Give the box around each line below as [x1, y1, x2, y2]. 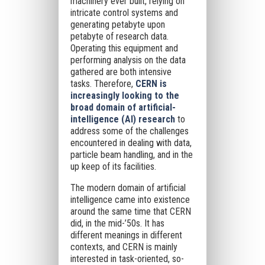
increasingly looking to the [70, 90, 179, 101]
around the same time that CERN [70, 206, 191, 217]
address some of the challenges [70, 125, 189, 137]
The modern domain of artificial [70, 182, 186, 193]
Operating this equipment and [70, 43, 178, 54]
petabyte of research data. [70, 31, 169, 42]
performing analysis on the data [70, 54, 186, 66]
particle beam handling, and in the [70, 149, 193, 160]
